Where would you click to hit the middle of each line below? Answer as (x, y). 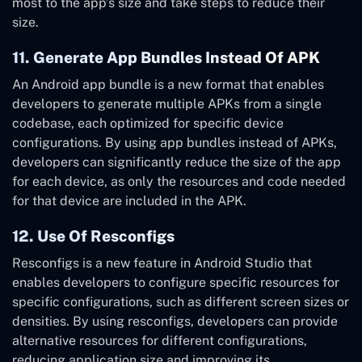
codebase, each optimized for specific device (148, 124)
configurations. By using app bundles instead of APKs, (175, 143)
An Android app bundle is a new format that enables (168, 85)
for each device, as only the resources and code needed (179, 182)
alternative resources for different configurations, (160, 341)
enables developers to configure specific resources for (176, 283)
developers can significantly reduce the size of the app (177, 162)
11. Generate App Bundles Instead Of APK (166, 58)
